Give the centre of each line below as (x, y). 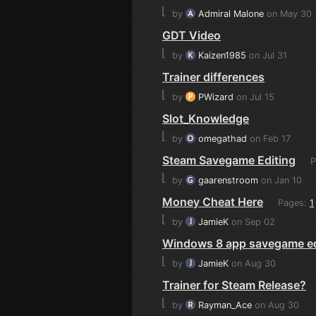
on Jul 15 (254, 97)
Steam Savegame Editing (229, 160)
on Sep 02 (252, 221)
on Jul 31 (267, 55)
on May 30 (288, 13)
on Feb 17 (269, 138)
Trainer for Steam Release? (234, 285)
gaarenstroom (228, 180)
